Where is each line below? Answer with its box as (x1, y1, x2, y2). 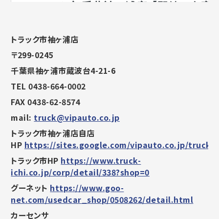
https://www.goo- (50, 182, 124, 194)
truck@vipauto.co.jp (34, 111, 120, 124)
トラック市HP (11, 154, 61, 167)
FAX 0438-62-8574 (11, 96, 81, 108)
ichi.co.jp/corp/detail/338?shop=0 (11, 166, 150, 178)
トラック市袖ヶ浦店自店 (11, 127, 95, 139)
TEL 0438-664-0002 (11, 80, 86, 92)
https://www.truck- (61, 154, 141, 167)
